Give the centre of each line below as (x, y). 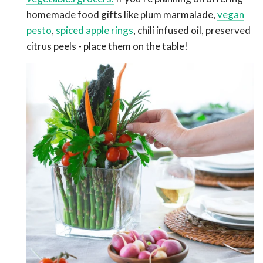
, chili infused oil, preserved (192, 31)
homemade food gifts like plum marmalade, (122, 15)
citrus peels (51, 46)
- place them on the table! (132, 46)
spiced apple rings (95, 31)
